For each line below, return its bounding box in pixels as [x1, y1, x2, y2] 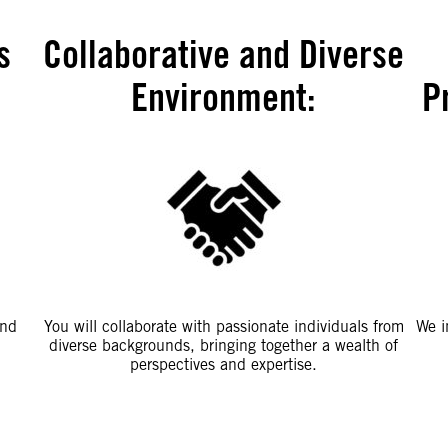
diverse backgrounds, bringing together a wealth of [49, 336, 399, 355]
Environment [131, 74, 308, 120]
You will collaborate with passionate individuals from [43, 317, 404, 336]
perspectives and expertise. [130, 355, 318, 374]
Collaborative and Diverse [43, 31, 405, 77]
